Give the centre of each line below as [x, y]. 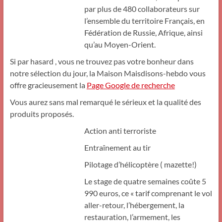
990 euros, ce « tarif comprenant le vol [148, 193]
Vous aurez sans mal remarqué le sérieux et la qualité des [105, 102]
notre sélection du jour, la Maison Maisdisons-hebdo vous [108, 73]
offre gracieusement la [48, 85]
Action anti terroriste [120, 131]
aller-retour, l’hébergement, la [134, 205]
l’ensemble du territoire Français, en [144, 21]
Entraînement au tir [117, 148]
